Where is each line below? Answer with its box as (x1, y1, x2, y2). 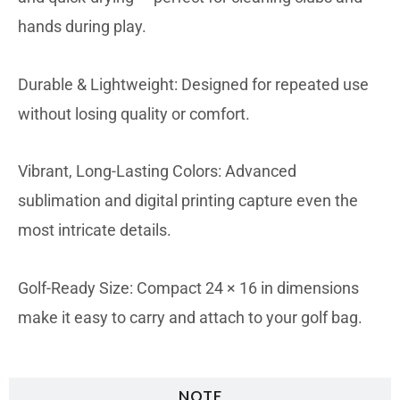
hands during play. (18, 17, 146, 37)
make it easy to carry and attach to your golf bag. (18, 307, 362, 327)
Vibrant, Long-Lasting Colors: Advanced (18, 162, 296, 181)
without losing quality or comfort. (18, 104, 250, 123)
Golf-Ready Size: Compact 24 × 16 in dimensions (18, 278, 359, 297)
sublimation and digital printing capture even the (18, 191, 358, 211)
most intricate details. (18, 221, 171, 240)
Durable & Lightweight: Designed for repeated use (18, 74, 369, 94)
